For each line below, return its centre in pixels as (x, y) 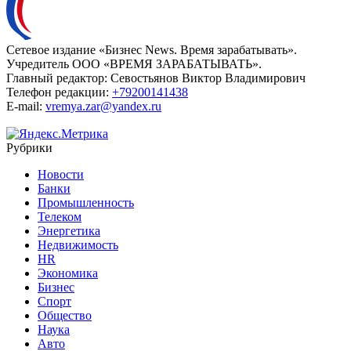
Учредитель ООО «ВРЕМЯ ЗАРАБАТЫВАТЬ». (134, 63)
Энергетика (69, 230)
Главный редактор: (57, 78)
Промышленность (86, 202)
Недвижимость (78, 244)
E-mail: (24, 106)
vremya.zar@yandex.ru (103, 106)
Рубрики (29, 147)
